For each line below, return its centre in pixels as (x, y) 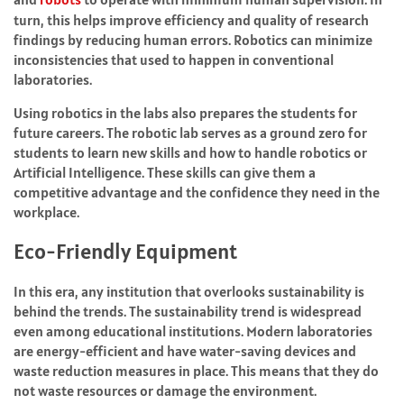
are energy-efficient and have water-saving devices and (185, 351)
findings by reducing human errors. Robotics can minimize (193, 40)
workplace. (46, 212)
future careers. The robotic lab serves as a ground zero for (190, 133)
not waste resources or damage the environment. (165, 391)
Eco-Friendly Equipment (125, 252)
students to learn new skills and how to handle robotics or (190, 153)
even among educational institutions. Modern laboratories (193, 331)
